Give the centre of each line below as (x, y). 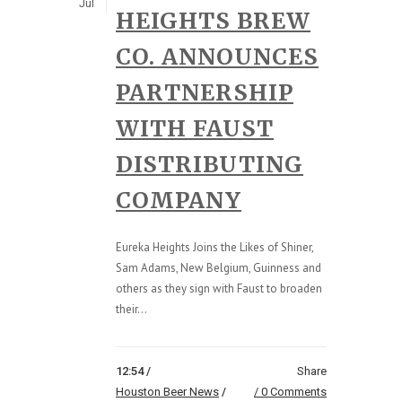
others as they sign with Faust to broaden (219, 289)
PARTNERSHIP (205, 93)
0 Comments (294, 392)
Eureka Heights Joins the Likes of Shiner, (214, 248)
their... (131, 310)
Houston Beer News (167, 392)
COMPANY (179, 201)
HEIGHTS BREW (213, 21)
